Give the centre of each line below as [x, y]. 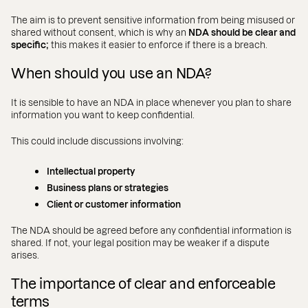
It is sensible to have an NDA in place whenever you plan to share [151, 102]
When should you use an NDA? [111, 74]
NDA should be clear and [241, 32]
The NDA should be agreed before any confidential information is [151, 230]
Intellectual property [91, 171]
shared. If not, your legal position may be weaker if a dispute [140, 243]
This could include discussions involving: [97, 141]
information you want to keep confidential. [103, 115]
